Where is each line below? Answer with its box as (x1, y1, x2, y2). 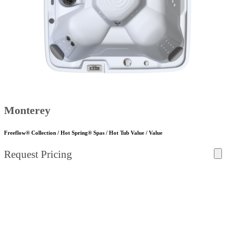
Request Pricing (4, 148, 72, 161)
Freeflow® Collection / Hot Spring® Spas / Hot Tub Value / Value (4, 130, 162, 136)
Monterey (4, 104, 50, 117)
